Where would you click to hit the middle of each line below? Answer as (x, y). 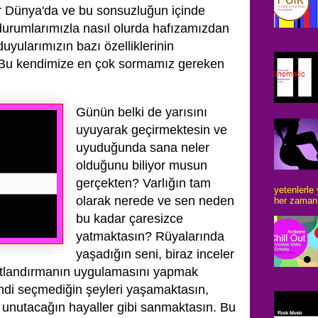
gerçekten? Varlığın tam (143, 183)
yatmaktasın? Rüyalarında (150, 236)
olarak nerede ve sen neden (155, 201)
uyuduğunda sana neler (143, 148)
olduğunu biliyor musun (142, 165)
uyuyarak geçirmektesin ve (152, 130)
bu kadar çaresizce (130, 219)
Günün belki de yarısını (142, 112)
